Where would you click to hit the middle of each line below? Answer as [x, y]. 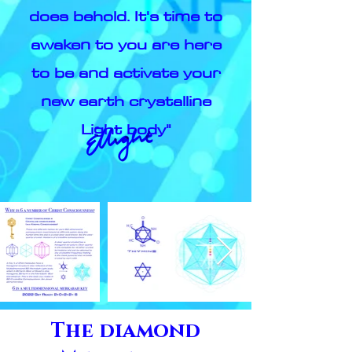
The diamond [126, 331]
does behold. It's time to [126, 16]
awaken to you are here [126, 44]
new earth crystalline [126, 101]
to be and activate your [126, 72]
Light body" [126, 129]
